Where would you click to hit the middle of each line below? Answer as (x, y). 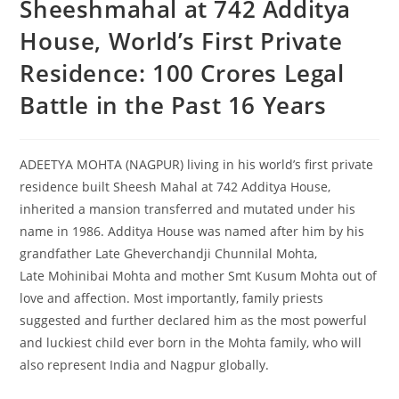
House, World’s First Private (181, 41)
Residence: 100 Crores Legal (182, 73)
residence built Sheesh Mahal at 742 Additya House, (175, 186)
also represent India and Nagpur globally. (147, 364)
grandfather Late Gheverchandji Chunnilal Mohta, (169, 253)
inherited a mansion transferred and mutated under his (188, 208)
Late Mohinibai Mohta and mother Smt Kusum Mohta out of (199, 275)
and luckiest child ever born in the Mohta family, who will (191, 342)
